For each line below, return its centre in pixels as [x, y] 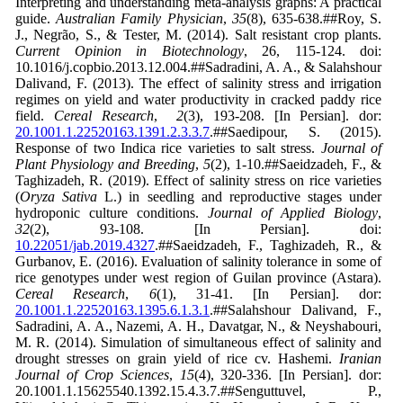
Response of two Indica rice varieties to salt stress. [168, 148]
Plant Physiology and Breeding [105, 165]
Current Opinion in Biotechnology [130, 51]
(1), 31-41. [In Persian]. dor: [269, 294]
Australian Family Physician [139, 19]
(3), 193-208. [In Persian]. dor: [282, 116]
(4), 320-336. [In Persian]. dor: [287, 375]
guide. [36, 19]
